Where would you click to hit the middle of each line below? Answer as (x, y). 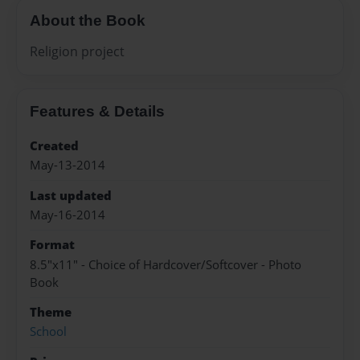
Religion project (77, 51)
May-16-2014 (67, 215)
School (48, 332)
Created (54, 145)
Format (52, 245)
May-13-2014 (67, 166)
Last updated (71, 195)
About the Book (88, 21)
